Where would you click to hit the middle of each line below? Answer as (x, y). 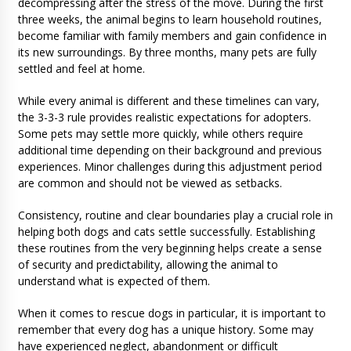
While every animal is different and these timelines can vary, (168, 101)
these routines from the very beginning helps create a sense (170, 248)
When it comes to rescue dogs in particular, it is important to (172, 313)
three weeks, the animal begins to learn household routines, (170, 20)
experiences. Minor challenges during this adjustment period (170, 167)
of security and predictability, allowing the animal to (148, 265)
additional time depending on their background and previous (170, 150)
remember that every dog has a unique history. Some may (165, 330)
